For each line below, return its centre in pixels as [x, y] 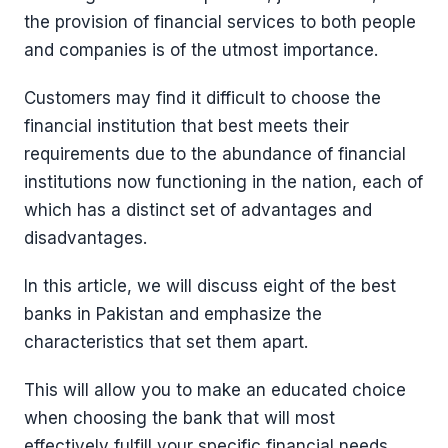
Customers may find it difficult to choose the [202, 98]
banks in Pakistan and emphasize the [173, 314]
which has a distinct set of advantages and [198, 210]
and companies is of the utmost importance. [201, 50]
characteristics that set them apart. [166, 342]
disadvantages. [85, 238]
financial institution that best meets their [186, 126]
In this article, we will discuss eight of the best [210, 286]
